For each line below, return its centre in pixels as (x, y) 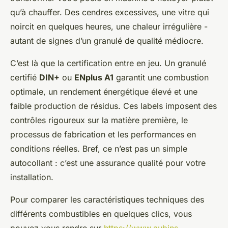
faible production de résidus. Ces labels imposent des (113, 106)
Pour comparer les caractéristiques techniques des (107, 200)
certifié (25, 78)
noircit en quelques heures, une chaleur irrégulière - (109, 27)
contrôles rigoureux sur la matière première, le (99, 120)
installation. (32, 177)
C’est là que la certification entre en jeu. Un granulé (108, 63)
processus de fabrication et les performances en (103, 135)
